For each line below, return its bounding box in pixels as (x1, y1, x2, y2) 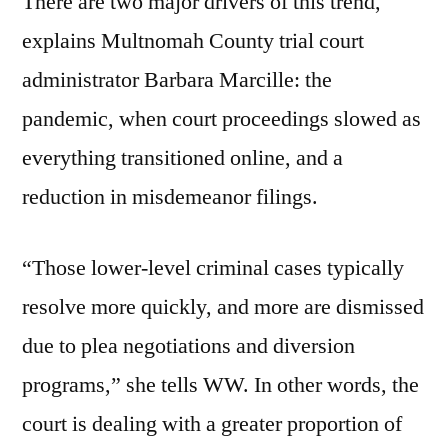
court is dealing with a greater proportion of (22, 410, 402, 439)
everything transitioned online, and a (22, 144, 343, 173)
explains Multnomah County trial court (22, 27, 364, 56)
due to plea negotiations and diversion (22, 332, 355, 361)
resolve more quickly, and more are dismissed (22, 293, 424, 322)
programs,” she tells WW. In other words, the (22, 371, 419, 400)
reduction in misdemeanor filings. (22, 183, 318, 212)
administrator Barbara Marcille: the (22, 66, 332, 95)
